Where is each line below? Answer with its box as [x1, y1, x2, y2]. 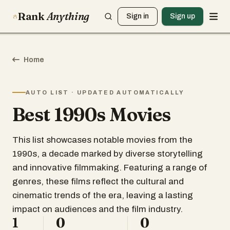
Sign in [126, 12, 149, 20]
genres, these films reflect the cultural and [12, 177, 184, 186]
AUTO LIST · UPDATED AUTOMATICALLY [26, 89, 185, 95]
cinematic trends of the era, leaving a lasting [12, 190, 193, 200]
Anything [46, 10, 90, 23]
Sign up [170, 12, 196, 20]
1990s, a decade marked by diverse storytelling [12, 149, 203, 159]
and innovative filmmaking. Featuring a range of [12, 163, 207, 172]
